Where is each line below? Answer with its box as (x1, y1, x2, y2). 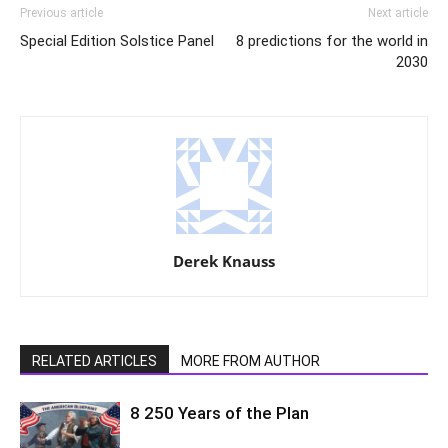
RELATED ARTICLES (32, 352, 157, 369)
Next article (368, 5, 428, 20)
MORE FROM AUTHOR (181, 352, 320, 369)
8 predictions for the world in (236, 31, 428, 50)
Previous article (20, 5, 103, 20)
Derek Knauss (173, 250, 275, 271)
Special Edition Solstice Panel (20, 31, 214, 50)
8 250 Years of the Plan (130, 402, 309, 423)
